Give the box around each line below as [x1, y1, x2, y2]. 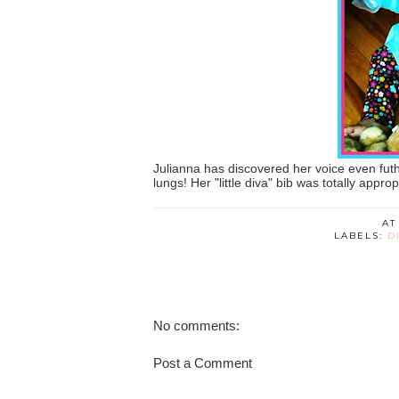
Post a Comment [153, 354, 252, 370]
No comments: [153, 317, 240, 333]
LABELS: [333, 229, 387, 241]
